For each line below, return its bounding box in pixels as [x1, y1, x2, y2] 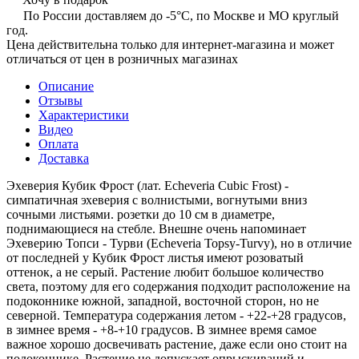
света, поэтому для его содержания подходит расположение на [6, 279, 350, 293]
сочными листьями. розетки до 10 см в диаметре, [6, 207, 275, 221]
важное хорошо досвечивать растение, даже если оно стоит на [6, 337, 347, 351]
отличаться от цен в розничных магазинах [6, 51, 238, 66]
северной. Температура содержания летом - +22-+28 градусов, [6, 308, 346, 322]
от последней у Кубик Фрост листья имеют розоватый [6, 250, 304, 264]
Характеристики [38, 107, 129, 122]
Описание [38, 79, 94, 93]
